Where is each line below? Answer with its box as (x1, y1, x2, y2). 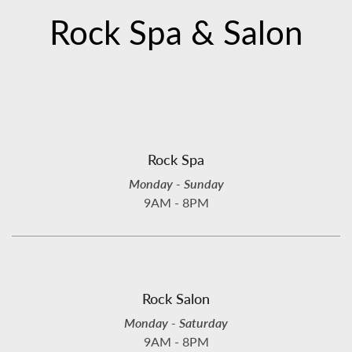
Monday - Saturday (124, 313, 228, 332)
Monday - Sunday (128, 174, 224, 192)
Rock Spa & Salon (49, 8, 302, 55)
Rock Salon (142, 288, 210, 308)
